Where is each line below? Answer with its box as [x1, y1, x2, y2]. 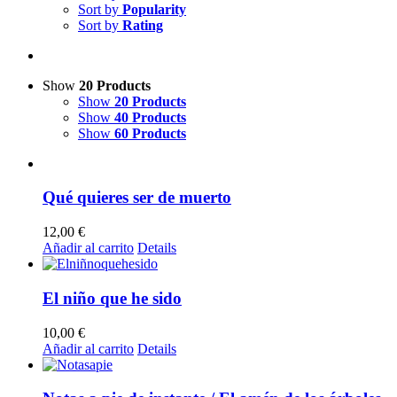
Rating [122, 17, 163, 33]
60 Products [114, 125, 186, 141]
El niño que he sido [43, 288, 182, 307]
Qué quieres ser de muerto [43, 188, 231, 207]
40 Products [114, 109, 186, 125]
